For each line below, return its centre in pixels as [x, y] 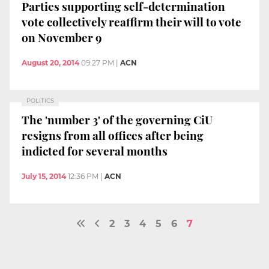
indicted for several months [95, 151]
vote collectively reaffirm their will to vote [131, 22]
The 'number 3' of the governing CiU [117, 120]
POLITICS [40, 100]
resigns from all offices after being [113, 135]
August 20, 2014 [50, 62]
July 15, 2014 [44, 176]
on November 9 [62, 38]
